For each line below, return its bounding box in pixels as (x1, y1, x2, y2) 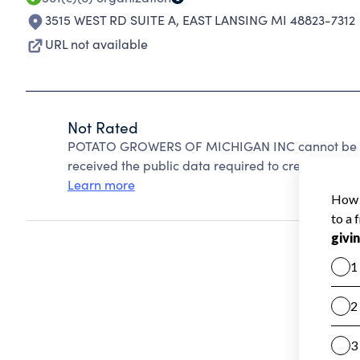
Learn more (67, 176, 135, 193)
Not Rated (67, 117, 138, 137)
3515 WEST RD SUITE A (45, 11, 176, 28)
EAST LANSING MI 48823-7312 (182, 11, 355, 28)
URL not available (45, 35, 148, 52)
